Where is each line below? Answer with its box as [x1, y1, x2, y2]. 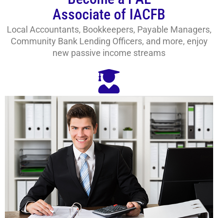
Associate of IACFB [53, 6, 165, 23]
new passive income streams [53, 48, 165, 58]
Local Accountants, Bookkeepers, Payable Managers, [6, 24, 212, 35]
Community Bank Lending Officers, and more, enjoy [10, 36, 208, 47]
